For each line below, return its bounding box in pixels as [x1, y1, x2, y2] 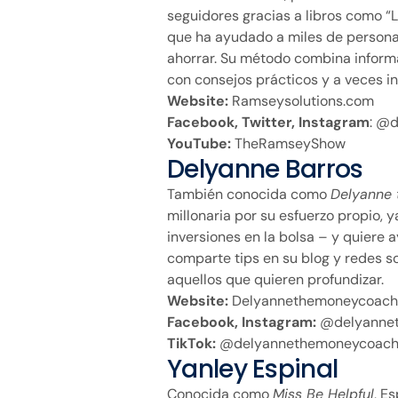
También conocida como [167, 184, 330, 203]
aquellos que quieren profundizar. [167, 269, 384, 289]
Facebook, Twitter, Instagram [167, 112, 370, 131]
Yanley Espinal [167, 351, 338, 386]
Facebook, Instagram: [167, 312, 316, 331]
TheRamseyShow [231, 133, 346, 153]
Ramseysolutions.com [228, 91, 374, 110]
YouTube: [167, 133, 231, 153]
